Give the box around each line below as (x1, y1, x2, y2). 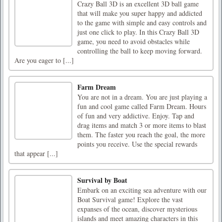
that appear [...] (14, 148, 58, 158)
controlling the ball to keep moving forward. (77, 46, 202, 55)
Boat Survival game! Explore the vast (77, 194, 183, 204)
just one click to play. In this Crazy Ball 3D (77, 27, 199, 37)
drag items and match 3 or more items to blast (77, 120, 206, 130)
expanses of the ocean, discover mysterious (77, 204, 197, 214)
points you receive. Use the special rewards (77, 139, 197, 149)
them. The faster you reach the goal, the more (77, 129, 205, 139)
